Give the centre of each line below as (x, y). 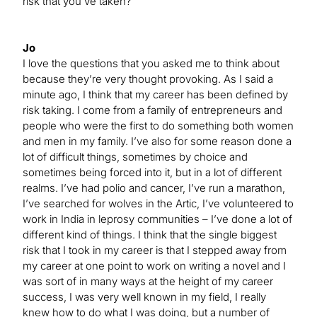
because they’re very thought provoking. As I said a (148, 79)
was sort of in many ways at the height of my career (148, 281)
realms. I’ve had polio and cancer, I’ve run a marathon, (154, 188)
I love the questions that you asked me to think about (151, 63)
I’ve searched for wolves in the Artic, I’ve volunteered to (158, 203)
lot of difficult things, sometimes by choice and (135, 156)
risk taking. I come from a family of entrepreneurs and (152, 110)
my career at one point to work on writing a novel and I (154, 265)
